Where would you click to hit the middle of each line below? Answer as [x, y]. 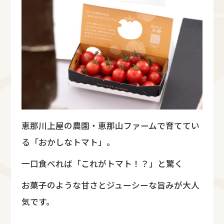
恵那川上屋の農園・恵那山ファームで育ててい [110, 126]
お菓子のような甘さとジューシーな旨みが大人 [110, 185]
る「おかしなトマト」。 [68, 142]
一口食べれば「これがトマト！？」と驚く [102, 164]
